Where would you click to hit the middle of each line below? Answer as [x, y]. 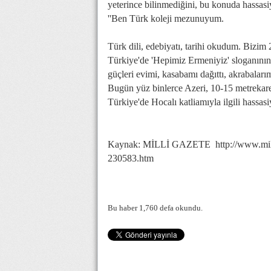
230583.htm [131, 158]
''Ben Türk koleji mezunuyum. [166, 18]
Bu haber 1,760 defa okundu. [155, 208]
